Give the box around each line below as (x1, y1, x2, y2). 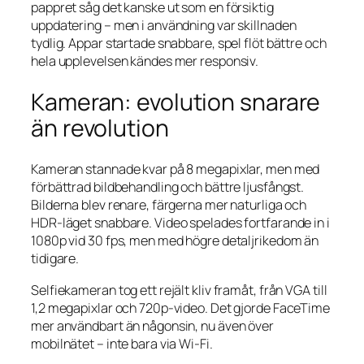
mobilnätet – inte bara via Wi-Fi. (31, 334, 213, 353)
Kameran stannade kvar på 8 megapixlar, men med (31, 160, 320, 179)
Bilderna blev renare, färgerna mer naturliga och (31, 196, 307, 214)
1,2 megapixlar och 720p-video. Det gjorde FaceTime (31, 298, 330, 317)
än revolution (31, 111, 169, 144)
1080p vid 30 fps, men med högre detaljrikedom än (31, 232, 319, 250)
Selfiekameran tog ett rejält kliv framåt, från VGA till (31, 280, 327, 299)
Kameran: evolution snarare (31, 85, 321, 118)
